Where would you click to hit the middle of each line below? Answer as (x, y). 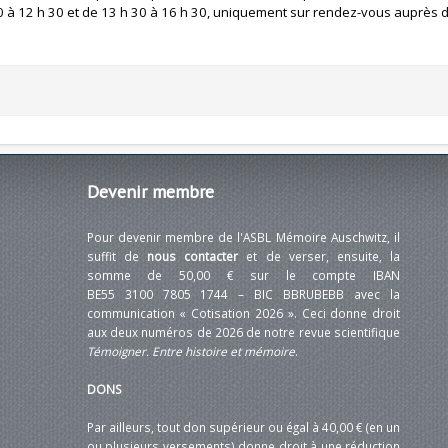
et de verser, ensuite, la (319, 256)
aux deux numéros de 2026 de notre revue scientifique (243, 332)
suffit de (117, 256)
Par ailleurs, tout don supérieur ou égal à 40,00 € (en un (243, 427)
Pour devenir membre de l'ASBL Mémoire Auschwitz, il (243, 237)
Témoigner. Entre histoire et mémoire (190, 351)
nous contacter (193, 256)
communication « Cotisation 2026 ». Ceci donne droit (243, 313)
